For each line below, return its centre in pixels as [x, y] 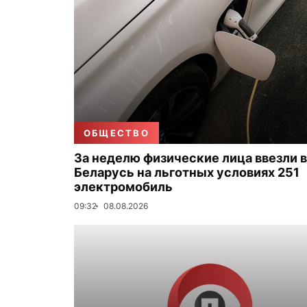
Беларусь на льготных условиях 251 [187, 172]
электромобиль [123, 187]
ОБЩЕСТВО [116, 133]
